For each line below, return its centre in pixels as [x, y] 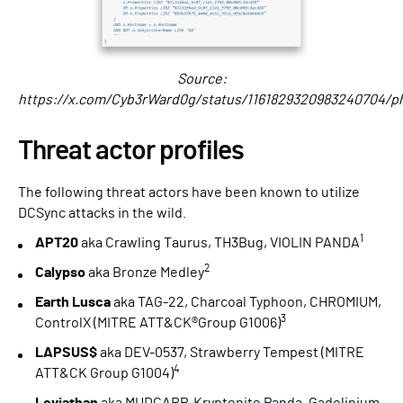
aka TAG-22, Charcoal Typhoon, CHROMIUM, [246, 303]
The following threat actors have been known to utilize [189, 193]
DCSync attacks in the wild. [102, 214]
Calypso [62, 273]
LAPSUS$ [66, 353]
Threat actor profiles [131, 152]
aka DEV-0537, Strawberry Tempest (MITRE [231, 353]
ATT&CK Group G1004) [104, 374]
